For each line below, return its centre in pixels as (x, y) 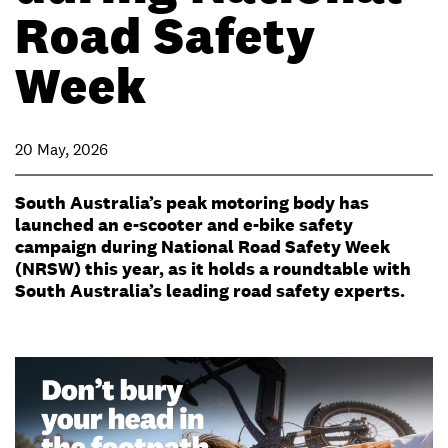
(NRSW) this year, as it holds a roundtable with (213, 268)
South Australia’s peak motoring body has (192, 202)
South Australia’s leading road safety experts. (210, 290)
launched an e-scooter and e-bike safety (184, 224)
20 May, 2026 (61, 149)
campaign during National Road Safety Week (202, 246)
